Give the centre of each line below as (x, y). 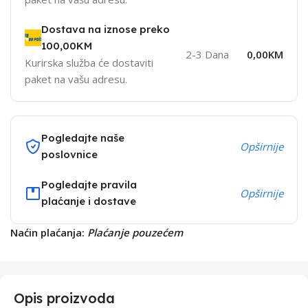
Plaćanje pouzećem (135, 232)
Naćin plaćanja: (49, 232)
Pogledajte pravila (89, 184)
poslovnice (69, 154)
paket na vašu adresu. (76, 79)
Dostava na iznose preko (106, 29)
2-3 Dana (207, 54)
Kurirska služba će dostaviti (89, 62)
